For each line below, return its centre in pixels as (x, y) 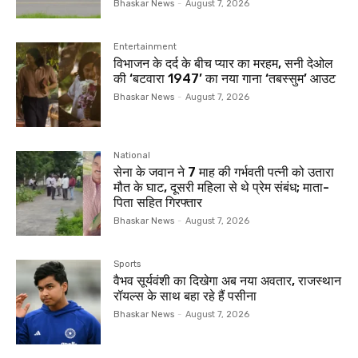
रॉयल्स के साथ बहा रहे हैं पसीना (185, 296)
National (132, 156)
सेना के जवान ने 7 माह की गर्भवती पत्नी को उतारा (224, 173)
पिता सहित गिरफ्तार (158, 203)
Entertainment (145, 46)
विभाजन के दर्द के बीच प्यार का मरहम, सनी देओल (224, 63)
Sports (127, 265)
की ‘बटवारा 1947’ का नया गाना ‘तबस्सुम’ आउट (225, 78)
